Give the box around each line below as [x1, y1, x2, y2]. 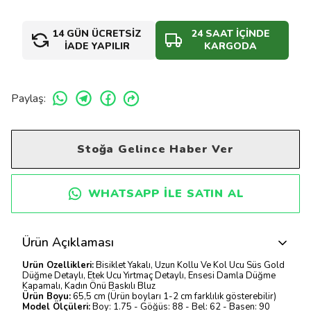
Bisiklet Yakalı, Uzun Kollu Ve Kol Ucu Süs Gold [94, 259, 285, 271]
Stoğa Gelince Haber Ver [77, 142, 234, 157]
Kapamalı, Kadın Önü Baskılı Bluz [22, 280, 155, 292]
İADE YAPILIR [65, 40, 130, 53]
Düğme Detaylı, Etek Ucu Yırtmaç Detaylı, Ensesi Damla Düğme [22, 269, 276, 282]
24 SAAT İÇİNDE [191, 27, 270, 40]
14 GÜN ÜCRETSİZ [53, 27, 142, 40]
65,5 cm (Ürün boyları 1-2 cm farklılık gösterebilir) [71, 290, 276, 303]
